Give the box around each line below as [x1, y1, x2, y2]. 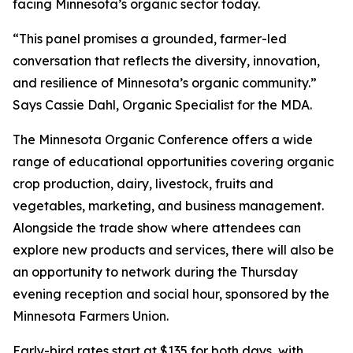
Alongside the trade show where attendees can [13, 220, 301, 236]
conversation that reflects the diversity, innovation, [13, 53, 320, 69]
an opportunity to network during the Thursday [13, 264, 298, 280]
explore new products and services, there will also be [13, 242, 334, 258]
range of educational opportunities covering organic [13, 154, 334, 169]
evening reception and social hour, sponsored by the [13, 286, 329, 302]
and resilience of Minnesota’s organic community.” [13, 75, 317, 91]
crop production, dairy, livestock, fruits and [13, 176, 273, 191]
